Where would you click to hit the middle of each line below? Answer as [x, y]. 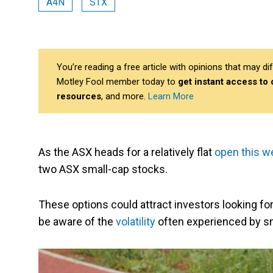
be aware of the [77, 222]
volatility [136, 222]
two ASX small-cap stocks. [104, 169]
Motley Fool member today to [117, 82]
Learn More [171, 97]
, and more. [125, 97]
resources [79, 97]
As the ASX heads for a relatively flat [126, 152]
